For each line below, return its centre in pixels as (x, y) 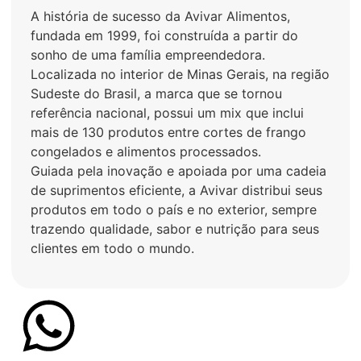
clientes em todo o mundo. (112, 248)
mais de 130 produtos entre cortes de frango (168, 132)
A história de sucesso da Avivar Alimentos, (160, 16)
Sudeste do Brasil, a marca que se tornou (156, 93)
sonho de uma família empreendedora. (148, 55)
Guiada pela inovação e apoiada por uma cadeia (178, 171)
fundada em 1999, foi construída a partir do (164, 35)
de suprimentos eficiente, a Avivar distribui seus (176, 190)
